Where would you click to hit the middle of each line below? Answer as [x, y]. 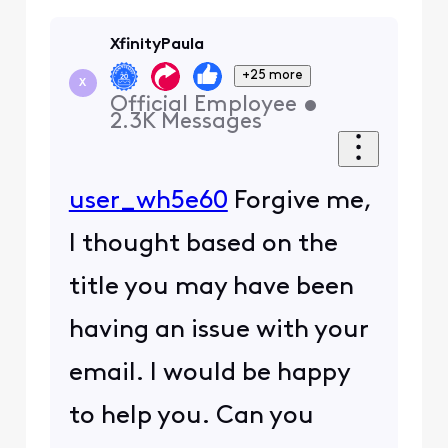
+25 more [273, 75]
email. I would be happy [209, 373]
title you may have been [211, 287]
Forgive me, [299, 201]
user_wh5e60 [148, 201]
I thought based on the [203, 244]
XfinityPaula [156, 45]
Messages [211, 122]
